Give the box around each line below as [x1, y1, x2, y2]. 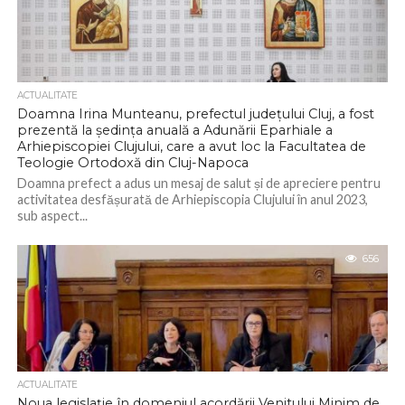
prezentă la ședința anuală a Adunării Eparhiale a [16, 122, 333, 138]
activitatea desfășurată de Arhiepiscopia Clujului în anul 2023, [16, 192, 368, 207]
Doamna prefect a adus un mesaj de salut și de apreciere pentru [16, 175, 381, 191]
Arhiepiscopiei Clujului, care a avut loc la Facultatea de [16, 138, 366, 155]
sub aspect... [16, 208, 88, 223]
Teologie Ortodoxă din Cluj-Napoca [16, 155, 256, 171]
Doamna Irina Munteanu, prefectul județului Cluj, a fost [16, 106, 374, 122]
